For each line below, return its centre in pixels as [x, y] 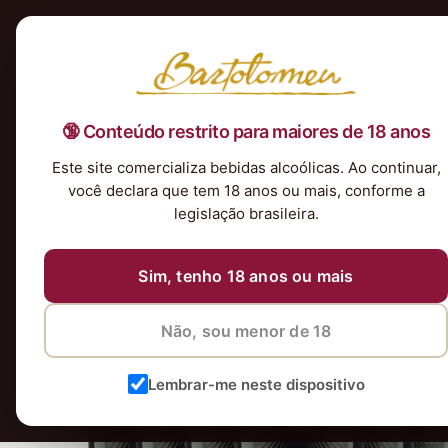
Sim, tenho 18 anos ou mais [246, 276]
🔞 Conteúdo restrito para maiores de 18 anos [246, 132]
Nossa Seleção [109, 99]
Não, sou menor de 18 [246, 330]
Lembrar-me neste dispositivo [256, 384]
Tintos [192, 99]
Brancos [240, 99]
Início [42, 99]
